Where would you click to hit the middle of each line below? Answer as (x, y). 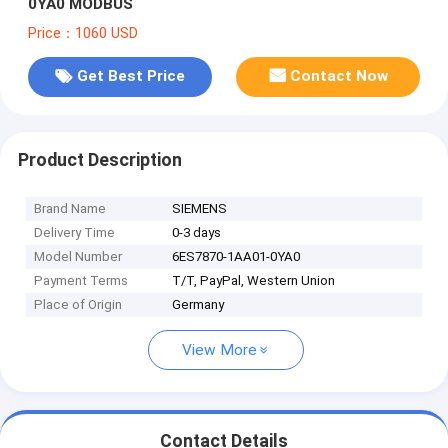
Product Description (99, 159)
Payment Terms (81, 281)
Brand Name (70, 209)
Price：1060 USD (82, 33)
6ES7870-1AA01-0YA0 (236, 257)
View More (219, 350)
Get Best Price (130, 76)
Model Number (78, 257)
